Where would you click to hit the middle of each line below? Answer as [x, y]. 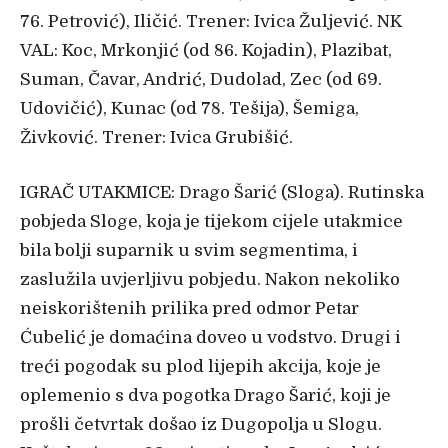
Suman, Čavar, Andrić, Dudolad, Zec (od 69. [201, 79]
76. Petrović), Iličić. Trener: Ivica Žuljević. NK [211, 21]
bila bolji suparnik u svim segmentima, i [189, 250]
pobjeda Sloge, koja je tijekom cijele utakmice [211, 221]
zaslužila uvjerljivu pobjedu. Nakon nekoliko [210, 279]
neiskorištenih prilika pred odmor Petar [189, 308]
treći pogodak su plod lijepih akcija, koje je [200, 366]
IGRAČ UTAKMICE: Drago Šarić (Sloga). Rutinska [222, 192]
